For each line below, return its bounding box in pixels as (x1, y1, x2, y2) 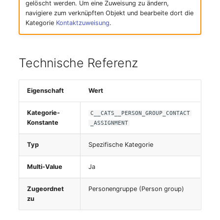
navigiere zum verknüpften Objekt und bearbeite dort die (25, 9, 193, 17)
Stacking (8, 101, 40, 111)
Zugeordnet (27, 185, 64, 192)
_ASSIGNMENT (90, 119, 128, 126)
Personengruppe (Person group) (88, 185, 185, 192)
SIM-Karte (8, 53, 45, 63)
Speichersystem (8, 77, 67, 87)
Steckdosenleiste (8, 149, 71, 159)
